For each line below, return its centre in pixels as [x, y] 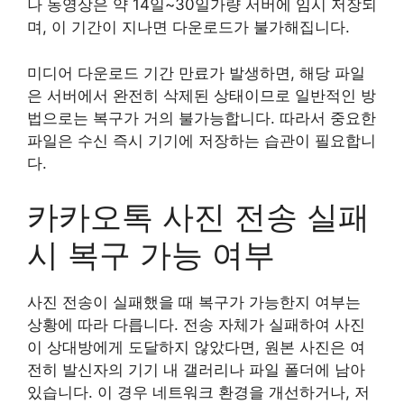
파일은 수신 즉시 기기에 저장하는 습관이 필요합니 [202, 140]
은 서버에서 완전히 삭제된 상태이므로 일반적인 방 [202, 95]
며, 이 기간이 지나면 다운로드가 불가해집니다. [188, 27]
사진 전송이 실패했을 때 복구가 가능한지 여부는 [194, 302]
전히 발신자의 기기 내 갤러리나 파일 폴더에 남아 [196, 370]
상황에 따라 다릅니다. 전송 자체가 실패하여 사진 [196, 325]
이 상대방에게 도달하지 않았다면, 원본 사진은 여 [196, 347]
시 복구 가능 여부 [151, 254]
